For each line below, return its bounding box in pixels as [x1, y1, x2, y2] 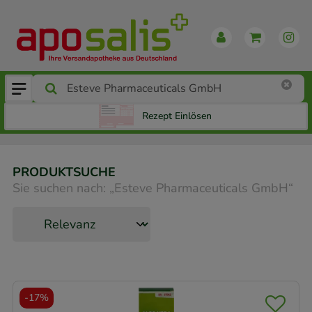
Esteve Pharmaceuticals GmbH [114, 179, 288, 196]
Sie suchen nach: [13, 179, 106, 196]
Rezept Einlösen [142, 109, 212, 123]
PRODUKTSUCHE [13, 164, 116, 181]
